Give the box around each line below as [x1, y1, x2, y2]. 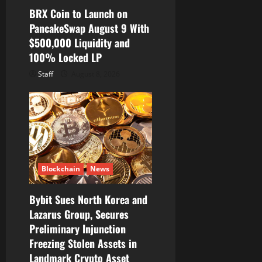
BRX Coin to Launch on [29, 5, 127, 21]
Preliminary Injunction [29, 221, 126, 237]
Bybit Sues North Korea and [29, 192, 147, 208]
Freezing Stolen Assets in [29, 236, 137, 251]
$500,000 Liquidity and [29, 35, 130, 50]
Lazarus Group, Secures [29, 206, 129, 222]
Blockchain [42, 164, 80, 174]
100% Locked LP [29, 49, 102, 65]
